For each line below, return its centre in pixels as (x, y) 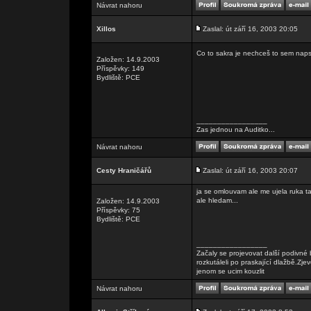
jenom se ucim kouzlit (230, 271)
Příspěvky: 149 (120, 68)
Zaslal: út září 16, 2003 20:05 (250, 29)
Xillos (106, 29)
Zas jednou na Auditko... (236, 129)
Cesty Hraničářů (124, 170)
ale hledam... (217, 200)
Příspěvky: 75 (118, 210)
